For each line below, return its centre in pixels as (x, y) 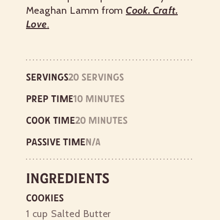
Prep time (50, 98)
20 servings (96, 77)
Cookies (45, 198)
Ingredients (68, 178)
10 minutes (99, 98)
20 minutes (101, 120)
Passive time (56, 142)
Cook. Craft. (152, 10)
